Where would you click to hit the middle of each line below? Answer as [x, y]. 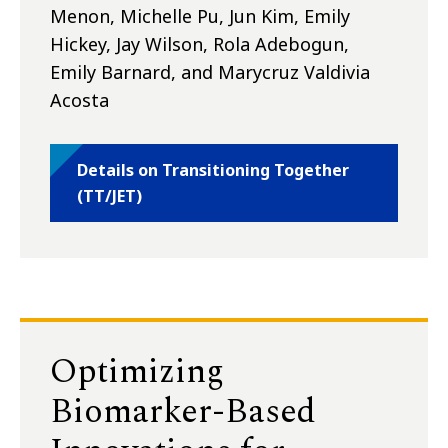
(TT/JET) [109, 196]
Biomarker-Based [183, 412]
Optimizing [137, 372]
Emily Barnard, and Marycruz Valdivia [210, 72]
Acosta [79, 100]
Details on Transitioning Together [213, 170]
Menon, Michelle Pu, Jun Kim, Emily [200, 16]
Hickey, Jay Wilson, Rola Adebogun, [199, 44]
